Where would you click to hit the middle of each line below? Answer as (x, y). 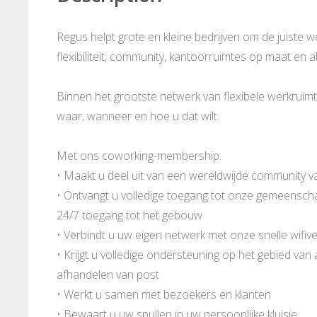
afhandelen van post (108, 275)
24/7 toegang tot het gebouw (129, 215)
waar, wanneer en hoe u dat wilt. (138, 116)
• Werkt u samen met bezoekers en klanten (164, 295)
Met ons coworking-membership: (139, 156)
